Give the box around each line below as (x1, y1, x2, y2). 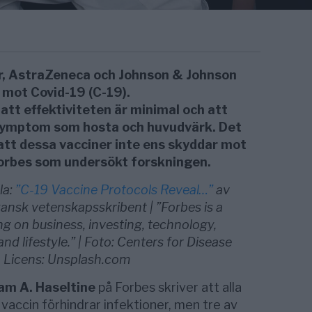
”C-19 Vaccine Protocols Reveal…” (15, 182, 213, 197)
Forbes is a (160, 199, 223, 214)
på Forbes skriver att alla (95, 279, 242, 295)
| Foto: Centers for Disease (75, 234, 232, 249)
